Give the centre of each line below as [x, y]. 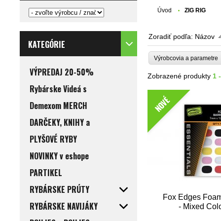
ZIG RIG [195, 11]
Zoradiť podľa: [172, 37]
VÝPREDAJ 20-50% [62, 72]
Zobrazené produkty [180, 76]
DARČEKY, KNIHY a [60, 123]
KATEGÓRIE [47, 45]
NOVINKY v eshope [59, 156]
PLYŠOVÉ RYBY [53, 139]
